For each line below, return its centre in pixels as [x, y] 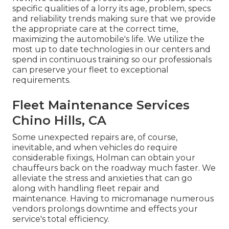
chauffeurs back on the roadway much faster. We [114, 168]
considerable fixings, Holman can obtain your [104, 158]
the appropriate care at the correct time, [95, 29]
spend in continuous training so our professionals [112, 60]
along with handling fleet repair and [86, 189]
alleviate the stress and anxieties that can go [102, 178]
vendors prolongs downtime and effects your [105, 209]
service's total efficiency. [61, 219]
